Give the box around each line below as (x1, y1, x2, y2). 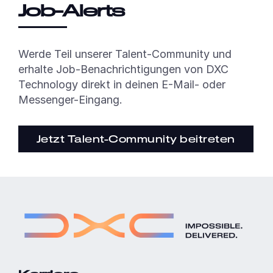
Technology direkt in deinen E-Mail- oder (18, 77, 225, 91)
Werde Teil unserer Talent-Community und (18, 47, 232, 60)
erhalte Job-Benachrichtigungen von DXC (18, 62, 229, 76)
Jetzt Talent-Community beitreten (36, 132, 235, 144)
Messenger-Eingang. (18, 93, 122, 106)
